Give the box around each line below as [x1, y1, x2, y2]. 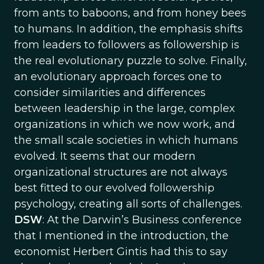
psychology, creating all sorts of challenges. [14, 197, 242, 210]
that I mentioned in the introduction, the [14, 229, 229, 242]
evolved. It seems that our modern [14, 150, 196, 163]
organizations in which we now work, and [14, 118, 235, 131]
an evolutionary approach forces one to [14, 70, 222, 83]
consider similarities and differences [14, 86, 206, 99]
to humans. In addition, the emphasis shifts [14, 22, 243, 35]
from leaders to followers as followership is [14, 38, 239, 51]
